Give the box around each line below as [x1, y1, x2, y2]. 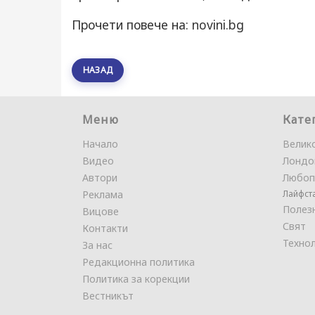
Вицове [82, 205, 119, 218]
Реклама [82, 188, 123, 201]
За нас [82, 238, 112, 252]
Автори [82, 171, 117, 184]
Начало [82, 137, 118, 150]
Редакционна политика [82, 255, 195, 269]
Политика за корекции [82, 272, 190, 285]
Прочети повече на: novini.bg [72, 16, 244, 33]
